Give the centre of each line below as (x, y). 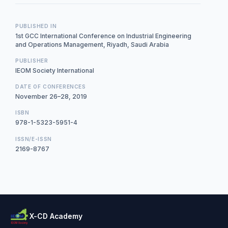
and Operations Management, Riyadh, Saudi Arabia (92, 44)
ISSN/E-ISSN (34, 139)
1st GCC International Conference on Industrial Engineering (103, 36)
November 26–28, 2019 (51, 96)
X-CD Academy (56, 216)
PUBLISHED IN (36, 26)
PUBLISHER (32, 60)
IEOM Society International (55, 70)
